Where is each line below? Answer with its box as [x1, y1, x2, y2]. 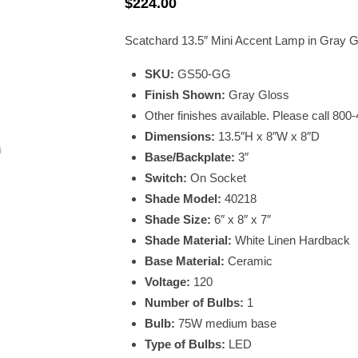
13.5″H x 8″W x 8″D [217, 129, 320, 143]
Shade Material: [144, 233, 235, 247]
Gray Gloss [228, 88, 289, 101]
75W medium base [177, 316, 276, 330]
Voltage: [144, 275, 193, 288]
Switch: [144, 171, 190, 185]
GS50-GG [177, 67, 231, 81]
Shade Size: [144, 213, 214, 226]
